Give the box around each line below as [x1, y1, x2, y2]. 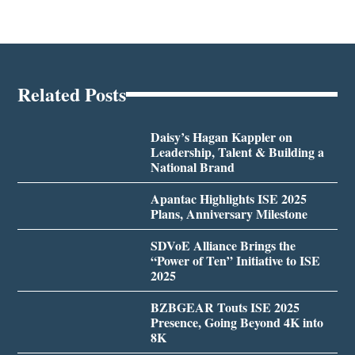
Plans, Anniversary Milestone [150, 204, 307, 223]
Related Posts [17, 80, 127, 109]
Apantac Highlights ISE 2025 [150, 189, 307, 208]
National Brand [150, 158, 235, 177]
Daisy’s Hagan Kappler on [150, 128, 292, 147]
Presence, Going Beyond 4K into [150, 313, 323, 332]
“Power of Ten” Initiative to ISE [150, 251, 320, 270]
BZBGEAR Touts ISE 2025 [150, 298, 300, 317]
